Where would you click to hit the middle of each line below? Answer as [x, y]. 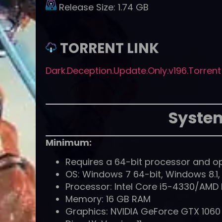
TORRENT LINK [110, 48]
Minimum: [69, 142]
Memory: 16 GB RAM [108, 199]
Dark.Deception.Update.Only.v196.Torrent [133, 70]
